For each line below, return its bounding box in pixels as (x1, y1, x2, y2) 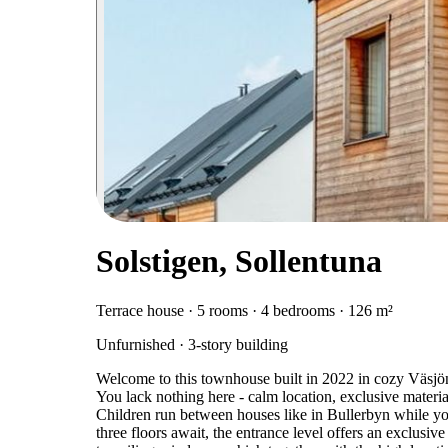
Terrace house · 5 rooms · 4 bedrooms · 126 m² (96, 301, 393, 319)
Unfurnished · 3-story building (96, 335, 288, 353)
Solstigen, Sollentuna (96, 243, 382, 280)
